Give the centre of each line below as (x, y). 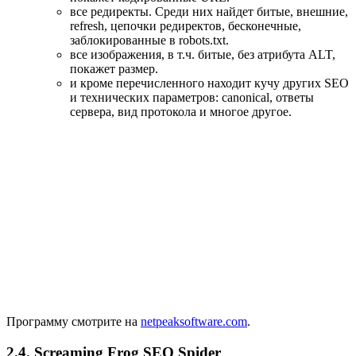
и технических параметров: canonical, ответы (192, 97)
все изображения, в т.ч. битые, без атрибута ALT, (203, 54)
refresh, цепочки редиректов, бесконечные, (186, 26)
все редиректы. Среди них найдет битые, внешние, (209, 12)
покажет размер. (114, 69)
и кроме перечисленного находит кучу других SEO (209, 83)
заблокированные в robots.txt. (149, 40)
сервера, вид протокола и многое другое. (181, 112)
